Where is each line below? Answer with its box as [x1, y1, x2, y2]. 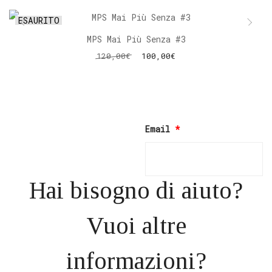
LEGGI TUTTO [107, 65, 165, 77]
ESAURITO [18, 15, 59, 27]
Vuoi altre [86, 212, 186, 240]
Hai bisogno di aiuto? [29, 177, 243, 205]
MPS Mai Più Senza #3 [86, 33, 186, 46]
